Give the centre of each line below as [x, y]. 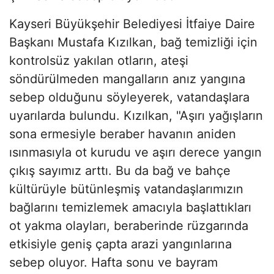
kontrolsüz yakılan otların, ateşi [99, 61]
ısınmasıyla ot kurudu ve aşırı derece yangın [135, 153]
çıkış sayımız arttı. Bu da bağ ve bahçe [120, 171]
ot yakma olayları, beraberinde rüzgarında [129, 226]
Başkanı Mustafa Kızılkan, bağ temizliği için [133, 43]
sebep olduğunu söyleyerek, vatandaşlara [129, 98]
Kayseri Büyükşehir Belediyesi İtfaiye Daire [132, 24]
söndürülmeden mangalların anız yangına [127, 79]
